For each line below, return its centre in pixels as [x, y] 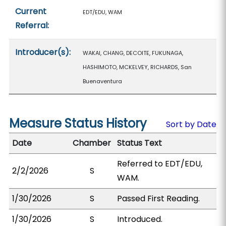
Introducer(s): [43, 52]
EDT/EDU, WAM [103, 12]
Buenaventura [103, 81]
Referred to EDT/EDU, [160, 164]
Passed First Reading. [159, 199]
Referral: [32, 25]
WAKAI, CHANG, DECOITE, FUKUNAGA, [133, 53]
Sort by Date [191, 124]
